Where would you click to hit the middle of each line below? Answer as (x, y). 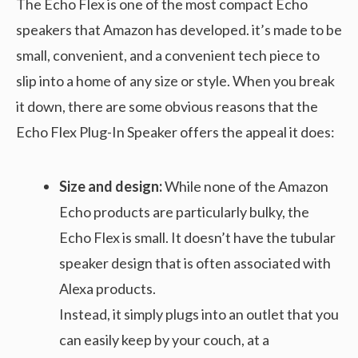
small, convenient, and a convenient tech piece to (168, 56)
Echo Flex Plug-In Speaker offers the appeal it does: (175, 132)
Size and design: (112, 187)
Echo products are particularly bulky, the (184, 212)
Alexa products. (107, 289)
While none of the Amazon (247, 187)
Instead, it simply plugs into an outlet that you (199, 314)
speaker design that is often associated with (195, 263)
